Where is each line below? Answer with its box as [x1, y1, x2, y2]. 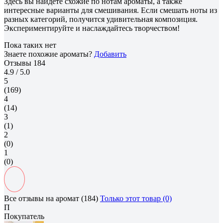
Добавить [94, 49, 126, 58]
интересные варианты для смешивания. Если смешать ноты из [4, 5, 217, 14]
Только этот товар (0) [100, 194, 172, 203]
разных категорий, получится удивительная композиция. [4, 14, 198, 23]
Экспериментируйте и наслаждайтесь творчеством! [4, 23, 180, 32]
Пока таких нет [4, 40, 56, 49]
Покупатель [4, 212, 44, 221]
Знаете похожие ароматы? [4, 49, 94, 58]
